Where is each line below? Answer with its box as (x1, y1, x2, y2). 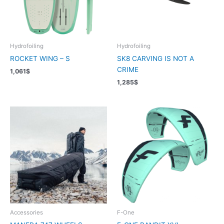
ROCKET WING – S (10, 54, 70, 62)
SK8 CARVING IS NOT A (117, 54, 194, 62)
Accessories (10, 208, 43, 216)
